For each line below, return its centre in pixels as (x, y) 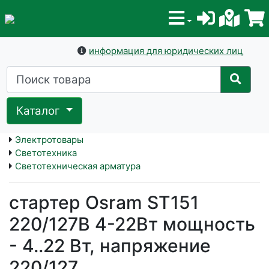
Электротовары (49, 140)
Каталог (40, 110)
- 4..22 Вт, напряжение (110, 246)
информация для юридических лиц (166, 51)
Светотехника (46, 153)
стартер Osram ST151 (104, 203)
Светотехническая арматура (78, 166)
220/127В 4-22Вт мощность (132, 224)
